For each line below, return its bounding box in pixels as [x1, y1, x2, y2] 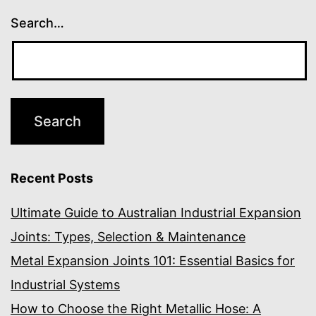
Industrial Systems [11, 276, 120, 292]
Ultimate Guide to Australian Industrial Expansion [11, 205, 301, 220]
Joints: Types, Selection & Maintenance [11, 229, 245, 244]
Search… [11, 15, 64, 30]
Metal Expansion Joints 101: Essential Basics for [11, 253, 295, 268]
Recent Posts [11, 170, 93, 186]
